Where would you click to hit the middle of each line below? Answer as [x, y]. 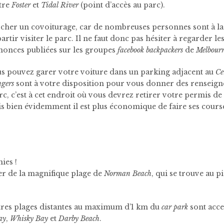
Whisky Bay [29, 218]
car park [175, 207]
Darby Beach [79, 218]
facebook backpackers [150, 50]
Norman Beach [128, 173]
